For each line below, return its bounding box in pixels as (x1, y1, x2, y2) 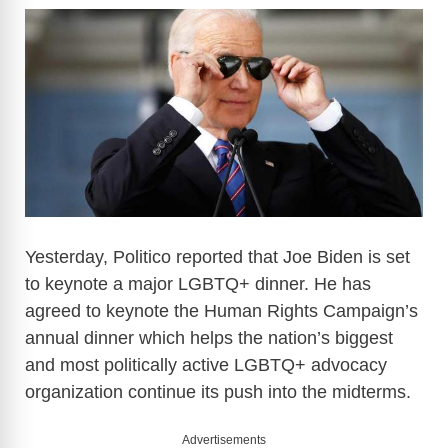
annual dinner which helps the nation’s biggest (25, 328, 393, 349)
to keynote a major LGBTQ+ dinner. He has (25, 274, 371, 295)
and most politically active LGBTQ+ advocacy (25, 355, 387, 376)
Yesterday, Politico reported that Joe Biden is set (25, 247, 410, 268)
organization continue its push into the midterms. (25, 382, 411, 403)
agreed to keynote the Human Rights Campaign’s (25, 301, 418, 322)
